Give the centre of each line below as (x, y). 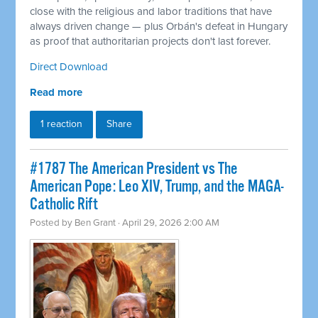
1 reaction (62, 124)
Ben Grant (95, 223)
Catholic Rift (64, 205)
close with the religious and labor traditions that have (151, 12)
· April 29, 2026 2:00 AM (168, 223)
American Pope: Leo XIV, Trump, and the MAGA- (157, 187)
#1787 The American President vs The (134, 170)
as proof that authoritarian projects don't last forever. (150, 42)
